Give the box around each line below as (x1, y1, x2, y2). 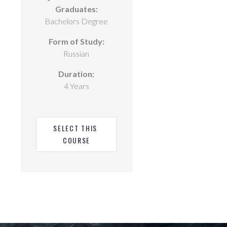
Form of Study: (48, 36, 104, 46)
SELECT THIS (53, 123, 97, 133)
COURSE (62, 135, 91, 145)
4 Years (63, 81, 89, 91)
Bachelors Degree (45, 16, 108, 26)
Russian (63, 49, 90, 58)
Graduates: (55, 4, 98, 14)
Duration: (58, 69, 95, 79)
